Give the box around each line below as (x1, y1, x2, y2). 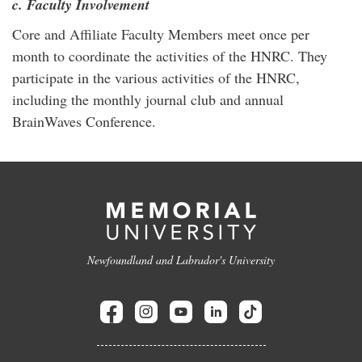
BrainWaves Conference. (12, 112, 156, 131)
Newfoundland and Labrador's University (87, 252, 275, 267)
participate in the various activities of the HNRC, (12, 68, 300, 87)
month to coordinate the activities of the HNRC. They (12, 46, 327, 65)
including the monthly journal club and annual (12, 90, 284, 109)
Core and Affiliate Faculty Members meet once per (12, 24, 309, 44)
